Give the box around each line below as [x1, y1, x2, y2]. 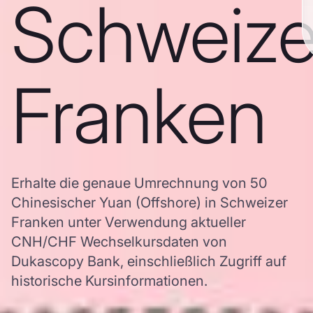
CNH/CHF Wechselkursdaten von [11, 233, 227, 250]
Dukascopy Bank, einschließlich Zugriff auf [11, 253, 286, 270]
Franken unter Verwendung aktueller [11, 214, 246, 231]
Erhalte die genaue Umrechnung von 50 [11, 175, 268, 191]
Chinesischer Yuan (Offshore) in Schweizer [11, 194, 288, 211]
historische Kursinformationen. [11, 272, 208, 289]
